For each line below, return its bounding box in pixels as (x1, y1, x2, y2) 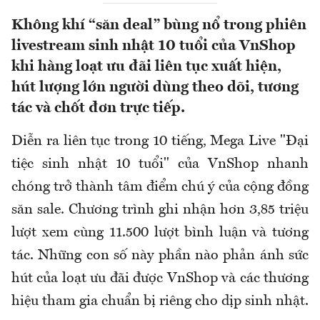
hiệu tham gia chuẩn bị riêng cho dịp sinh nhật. (11, 294, 309, 309)
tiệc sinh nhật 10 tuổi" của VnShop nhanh (11, 157, 309, 172)
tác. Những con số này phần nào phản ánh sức (11, 249, 309, 264)
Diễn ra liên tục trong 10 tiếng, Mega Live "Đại (11, 134, 309, 149)
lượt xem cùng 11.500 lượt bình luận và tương (11, 226, 309, 241)
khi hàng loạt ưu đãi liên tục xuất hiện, (11, 59, 281, 75)
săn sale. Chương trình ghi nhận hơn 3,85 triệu (11, 203, 309, 218)
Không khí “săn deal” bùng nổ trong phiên (11, 18, 306, 34)
